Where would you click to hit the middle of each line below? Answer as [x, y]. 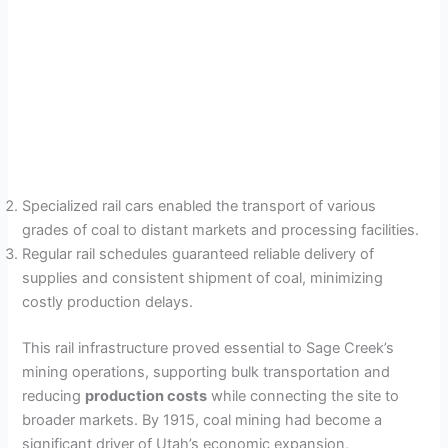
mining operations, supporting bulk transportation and [206, 372]
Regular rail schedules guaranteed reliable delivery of [198, 254]
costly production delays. [108, 302]
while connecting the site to [303, 396]
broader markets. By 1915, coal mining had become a [202, 420]
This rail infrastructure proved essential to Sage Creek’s [208, 348]
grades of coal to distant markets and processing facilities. [221, 230]
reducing [54, 396]
